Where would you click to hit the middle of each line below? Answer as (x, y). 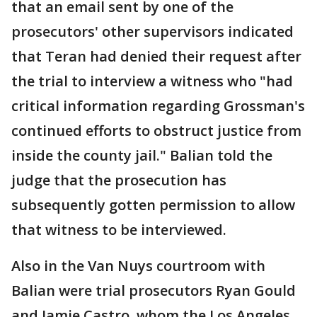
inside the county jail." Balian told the (142, 155)
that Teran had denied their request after (156, 56)
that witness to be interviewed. (119, 230)
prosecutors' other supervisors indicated (152, 31)
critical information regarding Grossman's (158, 106)
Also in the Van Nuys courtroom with (138, 266)
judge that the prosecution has (119, 180)
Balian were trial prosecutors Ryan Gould (154, 290)
